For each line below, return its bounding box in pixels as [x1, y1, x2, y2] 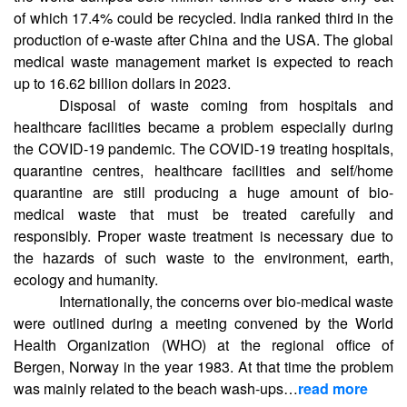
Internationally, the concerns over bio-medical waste [59, 290, 393, 312]
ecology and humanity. [14, 268, 158, 290]
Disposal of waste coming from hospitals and [59, 94, 393, 115]
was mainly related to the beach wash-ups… [14, 377, 298, 399]
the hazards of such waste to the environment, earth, [14, 246, 393, 268]
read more [298, 377, 368, 399]
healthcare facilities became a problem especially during [14, 115, 393, 137]
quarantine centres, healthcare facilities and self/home [14, 159, 393, 181]
